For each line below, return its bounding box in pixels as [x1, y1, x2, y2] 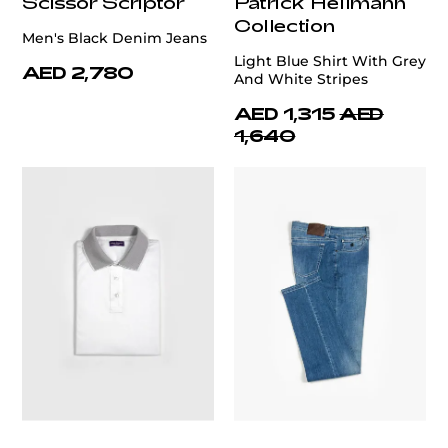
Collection [234, 14, 335, 37]
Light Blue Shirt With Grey [234, 52, 426, 71]
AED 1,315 [234, 103, 336, 124]
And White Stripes [234, 70, 368, 89]
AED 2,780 [22, 62, 134, 83]
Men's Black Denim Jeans [22, 29, 207, 48]
